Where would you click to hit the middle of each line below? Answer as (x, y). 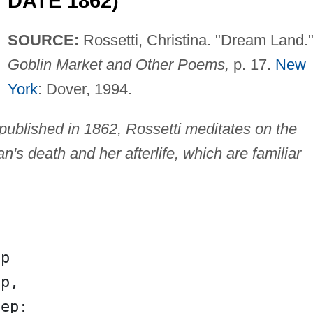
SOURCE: (43, 41)
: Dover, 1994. (85, 89)
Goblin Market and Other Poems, (118, 65)
